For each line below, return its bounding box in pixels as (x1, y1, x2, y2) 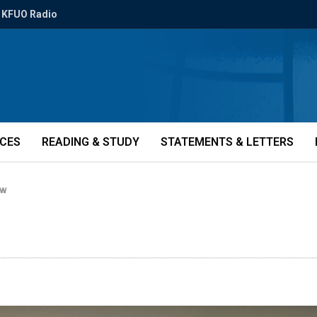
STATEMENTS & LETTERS (161, 135, 294, 149)
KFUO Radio (1, 8, 57, 20)
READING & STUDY (42, 135, 139, 149)
